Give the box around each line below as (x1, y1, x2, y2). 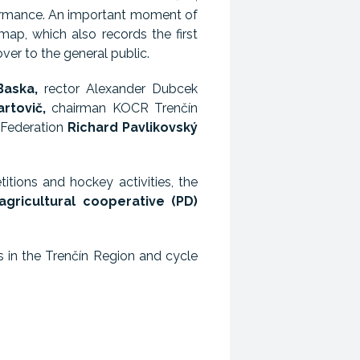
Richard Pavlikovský (67, 120, 198, 135)
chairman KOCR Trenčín (45, 100, 198, 116)
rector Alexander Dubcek (38, 81, 198, 96)
